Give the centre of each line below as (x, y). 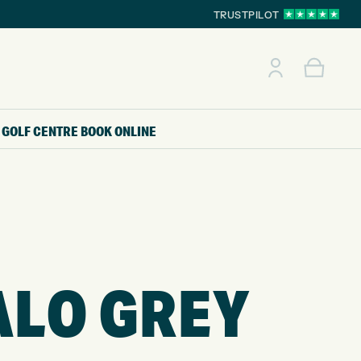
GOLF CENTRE (40, 131)
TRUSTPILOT (246, 15)
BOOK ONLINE (119, 131)
